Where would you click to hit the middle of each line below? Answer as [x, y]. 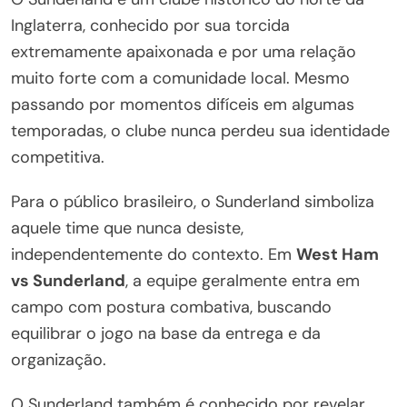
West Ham [338, 254]
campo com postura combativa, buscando [171, 307]
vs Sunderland [68, 280]
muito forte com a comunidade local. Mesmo [180, 78]
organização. [59, 359]
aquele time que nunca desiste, [127, 228]
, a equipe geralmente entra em [243, 280]
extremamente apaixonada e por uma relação [184, 51]
